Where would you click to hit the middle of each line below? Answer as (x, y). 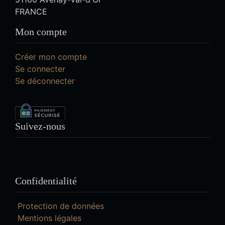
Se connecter (40, 69)
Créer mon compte (51, 57)
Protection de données (61, 206)
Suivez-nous (40, 126)
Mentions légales (49, 218)
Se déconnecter (45, 81)
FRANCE (31, 12)
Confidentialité (46, 181)
